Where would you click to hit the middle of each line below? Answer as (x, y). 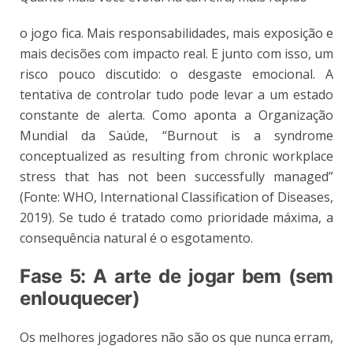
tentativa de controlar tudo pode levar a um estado (176, 94)
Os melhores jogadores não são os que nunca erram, (176, 337)
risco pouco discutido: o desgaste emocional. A (176, 74)
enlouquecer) (80, 298)
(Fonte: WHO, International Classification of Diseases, (176, 197)
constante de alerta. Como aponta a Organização (176, 115)
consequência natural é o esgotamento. (136, 238)
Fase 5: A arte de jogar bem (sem (176, 276)
